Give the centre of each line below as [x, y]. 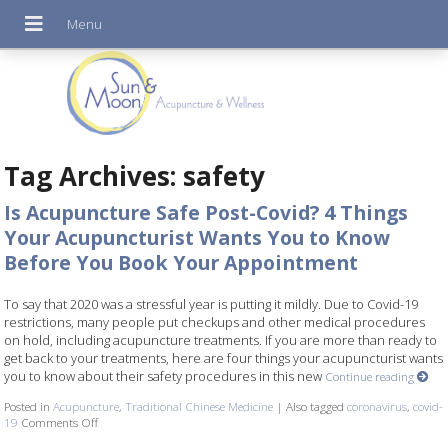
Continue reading [371, 375]
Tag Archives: [94, 175]
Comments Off [60, 421]
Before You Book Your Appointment [181, 263]
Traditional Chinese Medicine [199, 405]
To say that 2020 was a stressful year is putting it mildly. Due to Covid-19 [211, 303]
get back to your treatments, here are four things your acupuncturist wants [224, 357]
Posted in [29, 405]
